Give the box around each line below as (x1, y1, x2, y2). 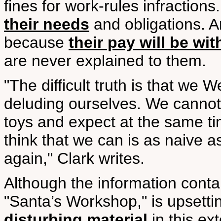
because (4, 34, 69, 51)
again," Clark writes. (4, 149, 145, 167)
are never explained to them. (4, 52, 206, 70)
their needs (4, 15, 89, 33)
